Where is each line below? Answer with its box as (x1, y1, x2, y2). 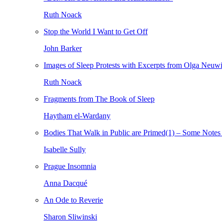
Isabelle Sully (44, 145, 86, 154)
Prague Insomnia (44, 162, 96, 170)
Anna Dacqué (44, 179, 87, 187)
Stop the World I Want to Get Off (44, 27, 148, 36)
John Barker (44, 44, 82, 53)
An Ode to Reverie (44, 196, 103, 204)
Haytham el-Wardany (44, 111, 111, 120)
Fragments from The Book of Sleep (44, 95, 155, 103)
